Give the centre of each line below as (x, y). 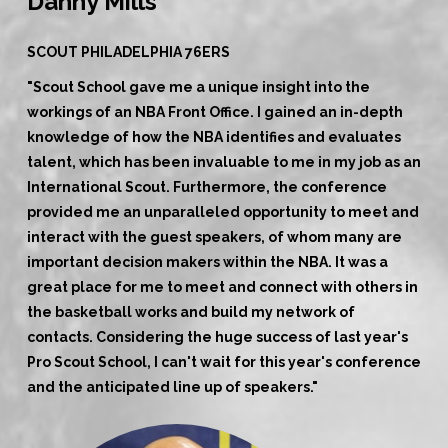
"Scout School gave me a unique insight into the (198, 86)
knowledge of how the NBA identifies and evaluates (213, 136)
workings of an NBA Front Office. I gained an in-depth (214, 111)
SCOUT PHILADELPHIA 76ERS (128, 51)
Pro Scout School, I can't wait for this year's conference (223, 361)
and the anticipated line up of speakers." (172, 386)
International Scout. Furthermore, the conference (206, 186)
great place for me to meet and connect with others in (222, 286)
